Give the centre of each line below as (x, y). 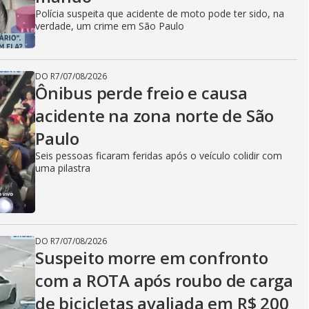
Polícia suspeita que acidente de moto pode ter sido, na (160, 13)
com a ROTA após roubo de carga (164, 280)
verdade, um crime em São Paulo (110, 26)
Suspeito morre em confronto (152, 258)
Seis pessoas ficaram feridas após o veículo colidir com (159, 156)
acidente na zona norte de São (155, 116)
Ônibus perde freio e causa (141, 93)
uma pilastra (63, 168)
